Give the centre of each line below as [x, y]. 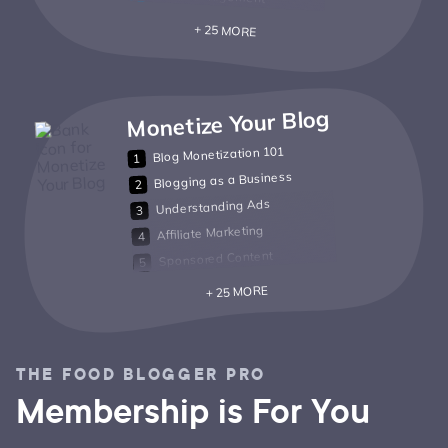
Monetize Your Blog [227, 124]
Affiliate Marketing [210, 233]
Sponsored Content [215, 259]
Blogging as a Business [223, 180]
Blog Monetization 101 [218, 154]
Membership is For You [193, 411]
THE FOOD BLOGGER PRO [141, 375]
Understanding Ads [213, 207]
